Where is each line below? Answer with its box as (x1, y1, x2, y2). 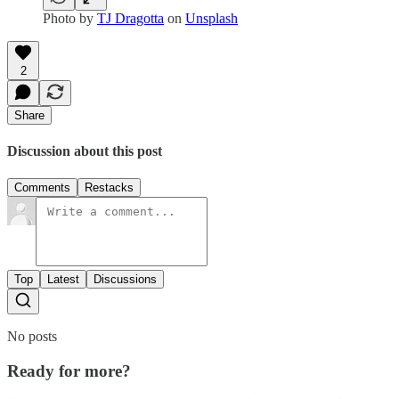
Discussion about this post (7, 143, 162, 159)
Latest (47, 273, 79, 287)
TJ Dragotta (97, 10, 164, 26)
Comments (14, 181, 70, 195)
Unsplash (185, 10, 238, 26)
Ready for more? (7, 362, 131, 380)
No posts (7, 329, 57, 345)
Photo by (43, 10, 97, 26)
